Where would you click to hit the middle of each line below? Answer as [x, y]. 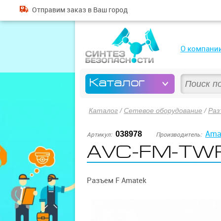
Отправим [49, 10]
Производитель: [179, 134]
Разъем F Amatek [117, 181]
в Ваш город [107, 10]
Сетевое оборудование [163, 110]
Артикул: [99, 134]
